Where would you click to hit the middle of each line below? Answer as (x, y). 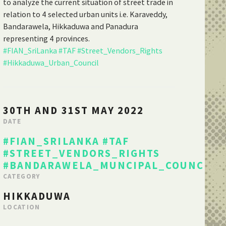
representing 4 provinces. (46, 38)
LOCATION (22, 207)
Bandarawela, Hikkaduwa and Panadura (71, 26)
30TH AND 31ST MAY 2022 (74, 110)
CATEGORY (22, 176)
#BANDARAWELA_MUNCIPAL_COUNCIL (109, 165)
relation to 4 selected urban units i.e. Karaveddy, (85, 14)
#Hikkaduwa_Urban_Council (51, 62)
